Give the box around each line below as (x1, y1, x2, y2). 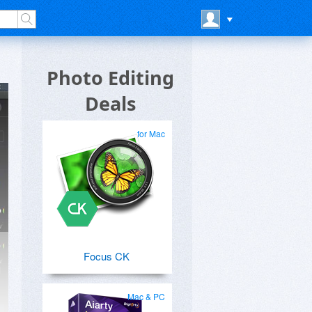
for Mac (137, 127, 165, 139)
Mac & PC (127, 290, 165, 302)
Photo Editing (47, 65, 174, 91)
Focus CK (84, 249, 130, 263)
